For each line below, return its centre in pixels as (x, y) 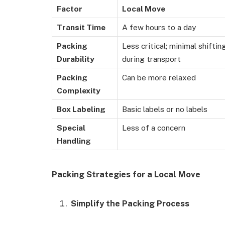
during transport (151, 59)
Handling (74, 141)
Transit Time (81, 27)
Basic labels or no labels (165, 109)
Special (71, 128)
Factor (70, 9)
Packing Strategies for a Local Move (126, 175)
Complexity (79, 91)
